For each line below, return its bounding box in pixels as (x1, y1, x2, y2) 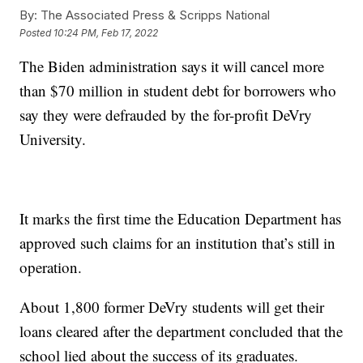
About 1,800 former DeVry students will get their (19, 297, 325, 318)
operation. (19, 257, 83, 278)
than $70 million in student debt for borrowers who (19, 80, 337, 101)
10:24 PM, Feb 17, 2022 (53, 26, 159, 39)
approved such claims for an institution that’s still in (19, 233, 336, 254)
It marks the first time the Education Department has (19, 208, 342, 229)
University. (19, 129, 87, 150)
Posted (19, 26, 54, 39)
